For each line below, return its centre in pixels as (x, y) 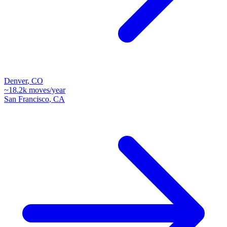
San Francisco (27, 99)
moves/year (46, 90)
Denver (16, 81)
